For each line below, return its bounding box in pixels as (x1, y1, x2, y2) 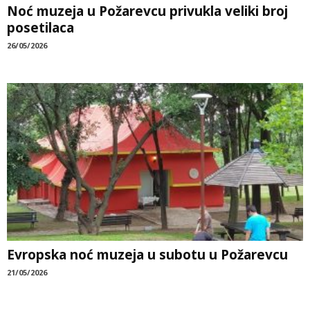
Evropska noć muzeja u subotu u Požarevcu (7, 246, 288, 264)
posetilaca (7, 19, 74, 37)
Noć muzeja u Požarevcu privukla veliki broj (7, 2, 288, 21)
